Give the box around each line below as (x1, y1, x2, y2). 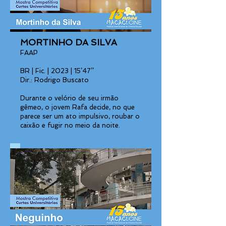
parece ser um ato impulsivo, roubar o (20, 112, 140, 120)
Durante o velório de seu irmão (20, 94, 119, 102)
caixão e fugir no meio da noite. (20, 122, 120, 129)
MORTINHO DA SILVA (20, 37, 117, 47)
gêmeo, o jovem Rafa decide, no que (20, 103, 135, 111)
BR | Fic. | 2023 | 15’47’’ (20, 67, 94, 75)
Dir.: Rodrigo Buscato (20, 76, 89, 84)
